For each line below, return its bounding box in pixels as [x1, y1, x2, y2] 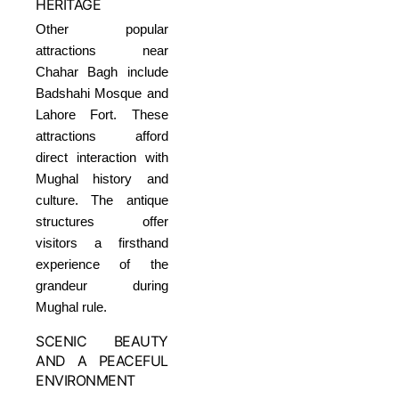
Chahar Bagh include [36, 63, 168, 79]
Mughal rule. [36, 298, 107, 314]
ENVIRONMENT [36, 370, 135, 389]
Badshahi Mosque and [36, 85, 168, 101]
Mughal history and [36, 170, 168, 186]
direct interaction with [36, 149, 168, 165]
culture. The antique [36, 191, 168, 208]
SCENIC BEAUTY [36, 331, 168, 350]
